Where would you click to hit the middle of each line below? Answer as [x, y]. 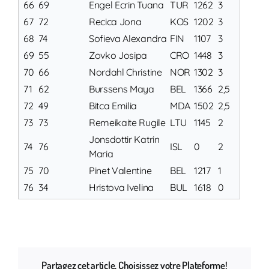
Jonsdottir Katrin [124, 140]
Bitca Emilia [113, 106]
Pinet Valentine [120, 171]
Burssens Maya [121, 89]
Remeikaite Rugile [127, 123]
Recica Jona [115, 22]
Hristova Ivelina [121, 188]
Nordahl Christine [125, 72]
